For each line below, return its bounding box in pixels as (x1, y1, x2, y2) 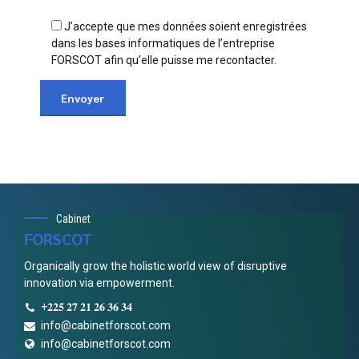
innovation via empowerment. (24, 276, 175, 290)
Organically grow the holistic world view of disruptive (24, 260, 287, 273)
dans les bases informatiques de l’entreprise (51, 36, 275, 50)
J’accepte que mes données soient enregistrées (64, 19, 307, 33)
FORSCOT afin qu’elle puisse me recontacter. (51, 53, 276, 67)
